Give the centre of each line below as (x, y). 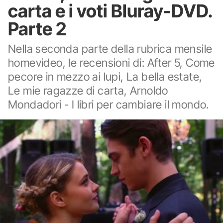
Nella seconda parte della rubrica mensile (110, 49)
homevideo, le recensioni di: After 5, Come (111, 62)
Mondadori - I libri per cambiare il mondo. (109, 104)
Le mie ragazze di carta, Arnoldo (88, 90)
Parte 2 (37, 29)
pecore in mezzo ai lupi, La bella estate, (105, 76)
